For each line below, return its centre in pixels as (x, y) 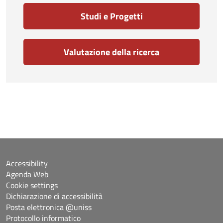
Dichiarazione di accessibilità (54, 196)
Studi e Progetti (111, 16)
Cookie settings (32, 185)
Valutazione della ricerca (111, 52)
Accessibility (27, 163)
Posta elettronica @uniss (49, 207)
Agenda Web (27, 174)
